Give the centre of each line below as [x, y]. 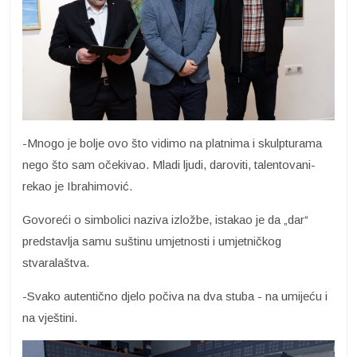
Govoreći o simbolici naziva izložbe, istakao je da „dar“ [165, 220]
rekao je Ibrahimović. [77, 186]
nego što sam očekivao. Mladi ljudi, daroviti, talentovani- [169, 165]
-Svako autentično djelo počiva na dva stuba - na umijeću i [175, 296]
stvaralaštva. [56, 263]
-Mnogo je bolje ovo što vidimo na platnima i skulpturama [172, 143]
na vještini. [50, 318]
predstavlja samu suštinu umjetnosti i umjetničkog [152, 241]
